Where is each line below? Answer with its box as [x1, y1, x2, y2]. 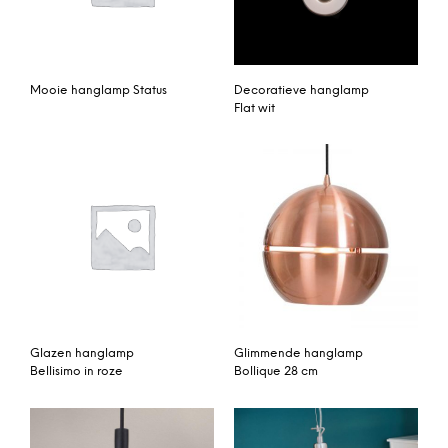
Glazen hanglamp [30, 347, 134, 361]
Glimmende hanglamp [234, 347, 363, 361]
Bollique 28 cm [234, 365, 318, 379]
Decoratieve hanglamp [234, 83, 369, 97]
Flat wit [234, 101, 275, 115]
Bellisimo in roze [30, 365, 123, 379]
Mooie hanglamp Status [30, 83, 167, 97]
